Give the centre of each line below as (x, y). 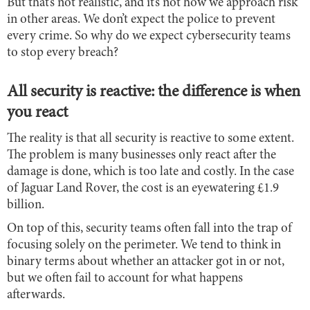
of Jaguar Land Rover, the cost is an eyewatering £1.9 (143, 188)
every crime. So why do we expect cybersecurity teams (149, 36)
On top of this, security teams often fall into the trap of (149, 228)
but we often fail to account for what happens (125, 278)
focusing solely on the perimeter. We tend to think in (144, 245)
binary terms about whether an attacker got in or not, (146, 262)
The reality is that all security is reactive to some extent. (151, 138)
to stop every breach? (63, 53)
